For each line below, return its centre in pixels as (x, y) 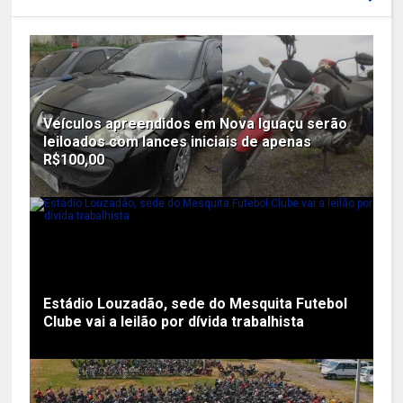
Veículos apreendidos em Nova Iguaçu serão (196, 123)
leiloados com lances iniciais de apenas (178, 141)
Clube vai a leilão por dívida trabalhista (174, 321)
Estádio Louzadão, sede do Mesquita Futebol (196, 303)
